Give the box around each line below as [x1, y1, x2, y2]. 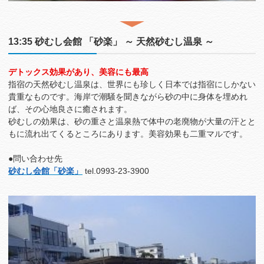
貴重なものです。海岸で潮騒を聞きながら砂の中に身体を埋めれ [8, 91, 247, 101]
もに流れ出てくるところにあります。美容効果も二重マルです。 [8, 128, 247, 138]
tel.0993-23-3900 [82, 166, 149, 176]
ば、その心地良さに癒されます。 [8, 104, 132, 114]
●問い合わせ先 [8, 153, 62, 163]
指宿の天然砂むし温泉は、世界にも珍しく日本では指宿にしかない [8, 79, 256, 89]
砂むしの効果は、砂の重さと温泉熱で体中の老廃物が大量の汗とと [8, 116, 256, 126]
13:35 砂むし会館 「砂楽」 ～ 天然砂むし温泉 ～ [8, 35, 214, 47]
